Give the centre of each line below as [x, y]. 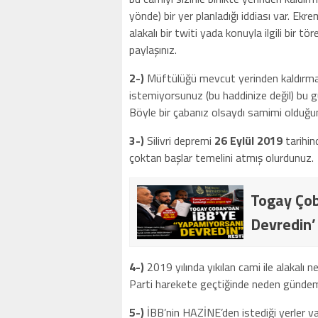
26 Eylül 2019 [250, 140]
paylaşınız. [153, 49]
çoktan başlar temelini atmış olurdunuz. [221, 157]
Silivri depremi [179, 140]
